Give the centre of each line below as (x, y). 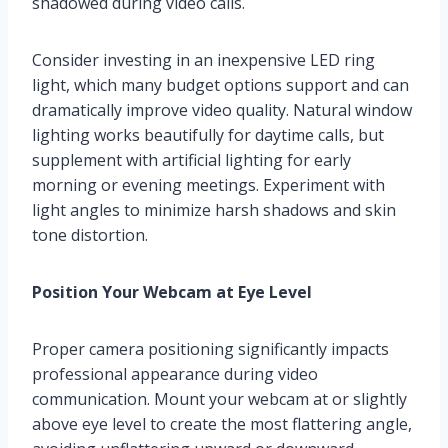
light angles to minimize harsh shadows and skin (214, 209)
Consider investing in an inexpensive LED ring (203, 59)
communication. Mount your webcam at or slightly (219, 398)
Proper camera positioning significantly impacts (210, 348)
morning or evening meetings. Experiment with (208, 184)
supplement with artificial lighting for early (191, 159)
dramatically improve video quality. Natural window (222, 109)
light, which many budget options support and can (220, 84)
